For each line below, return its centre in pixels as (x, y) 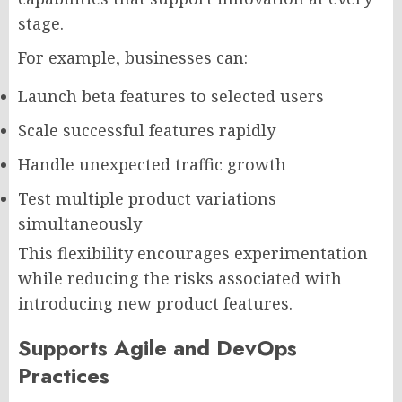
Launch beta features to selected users (171, 96)
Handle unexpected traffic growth (152, 164)
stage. (41, 23)
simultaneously (80, 223)
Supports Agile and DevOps (157, 347)
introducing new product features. (155, 303)
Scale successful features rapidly (147, 130)
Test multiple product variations (147, 198)
